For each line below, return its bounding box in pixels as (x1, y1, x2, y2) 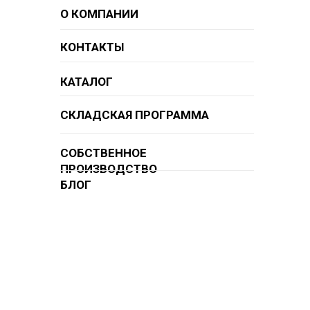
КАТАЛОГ (60, 75, 113, 89)
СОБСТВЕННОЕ (60, 146, 147, 160)
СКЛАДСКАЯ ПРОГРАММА (60, 108, 209, 122)
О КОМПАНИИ (60, 7, 138, 21)
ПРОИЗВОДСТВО (60, 162, 157, 176)
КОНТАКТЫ (60, 40, 124, 54)
